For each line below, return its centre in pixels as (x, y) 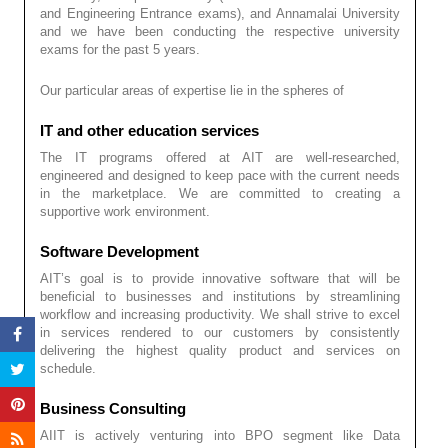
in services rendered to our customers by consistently (220, 332)
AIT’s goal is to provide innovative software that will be (220, 278)
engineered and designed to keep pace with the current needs (220, 175)
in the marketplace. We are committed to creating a (220, 193)
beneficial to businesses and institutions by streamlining (220, 296)
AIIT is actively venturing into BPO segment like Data (220, 435)
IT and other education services (149, 130)
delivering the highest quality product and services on (220, 350)
